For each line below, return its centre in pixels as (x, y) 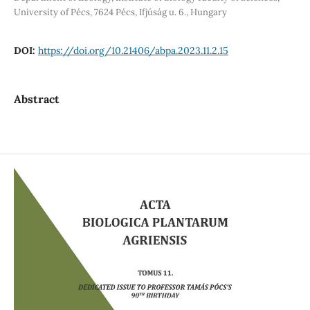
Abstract (36, 99)
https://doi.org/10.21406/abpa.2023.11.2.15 (133, 50)
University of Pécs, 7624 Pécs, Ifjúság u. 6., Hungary (120, 12)
